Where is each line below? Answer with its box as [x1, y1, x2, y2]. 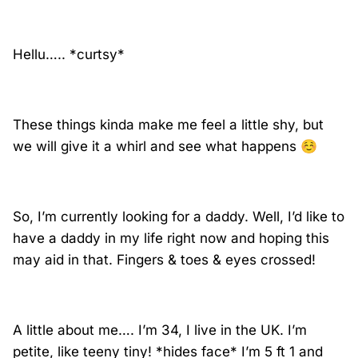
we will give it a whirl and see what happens [13, 138, 300, 155]
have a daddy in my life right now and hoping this [13, 230, 329, 247]
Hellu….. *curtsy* [13, 46, 125, 63]
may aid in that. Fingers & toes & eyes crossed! [13, 252, 316, 268]
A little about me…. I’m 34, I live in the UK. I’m [13, 322, 307, 339]
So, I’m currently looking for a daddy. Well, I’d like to [13, 209, 344, 225]
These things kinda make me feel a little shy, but [13, 117, 324, 133]
